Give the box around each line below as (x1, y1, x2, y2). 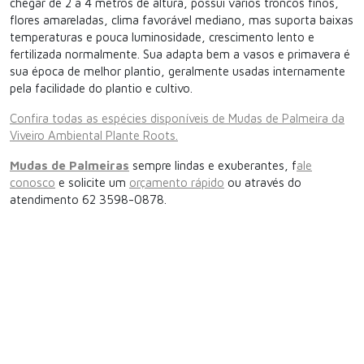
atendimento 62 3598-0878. (10, 193, 167, 206)
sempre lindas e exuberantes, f (129, 158, 297, 172)
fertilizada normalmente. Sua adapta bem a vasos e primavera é (10, 47, 350, 61)
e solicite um (55, 175, 129, 189)
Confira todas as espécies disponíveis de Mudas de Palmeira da (10, 111, 344, 125)
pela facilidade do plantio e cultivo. (10, 81, 193, 95)
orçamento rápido (129, 175, 224, 189)
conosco (10, 175, 55, 189)
